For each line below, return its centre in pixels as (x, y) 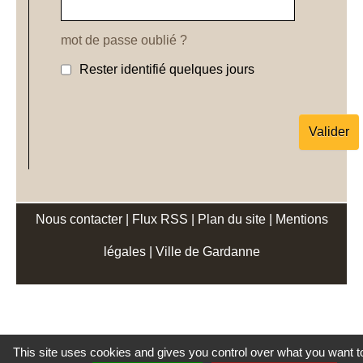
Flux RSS (160, 220)
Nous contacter (79, 220)
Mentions (301, 220)
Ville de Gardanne (207, 252)
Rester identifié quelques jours (167, 70)
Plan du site (231, 220)
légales (124, 252)
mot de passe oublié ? (124, 41)
